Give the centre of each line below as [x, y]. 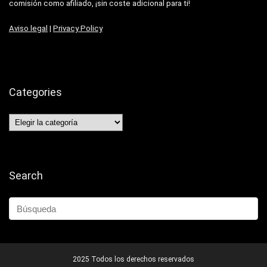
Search [26, 176]
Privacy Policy [78, 28]
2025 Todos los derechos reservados [133, 259]
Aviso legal [28, 28]
